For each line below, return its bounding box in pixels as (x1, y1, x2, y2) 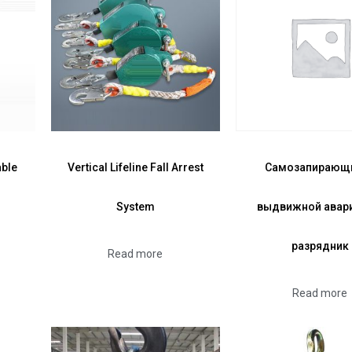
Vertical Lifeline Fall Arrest (67, 160, 203, 174)
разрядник (291, 239, 349, 252)
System (115, 200, 155, 213)
